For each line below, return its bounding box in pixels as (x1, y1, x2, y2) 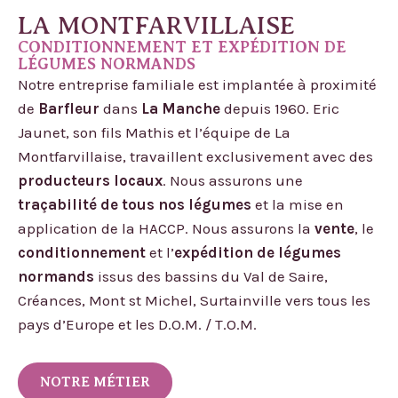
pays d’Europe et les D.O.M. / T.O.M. (18, 314, 257, 333)
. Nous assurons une (163, 171, 303, 189)
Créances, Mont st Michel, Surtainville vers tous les (18, 291, 370, 309)
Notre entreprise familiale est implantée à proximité (18, 75, 377, 93)
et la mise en (251, 195, 344, 213)
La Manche (141, 99, 220, 117)
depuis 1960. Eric (220, 99, 339, 117)
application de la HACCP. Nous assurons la (18, 219, 314, 237)
